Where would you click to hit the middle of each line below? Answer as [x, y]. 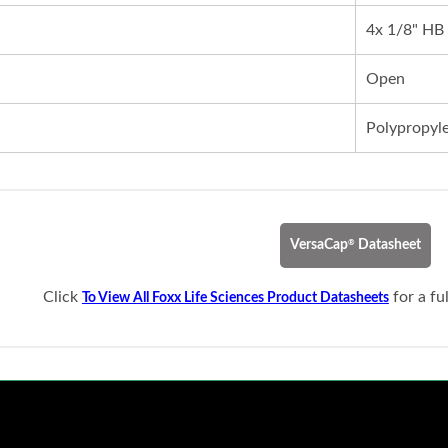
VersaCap [319, 245]
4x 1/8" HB [404, 30]
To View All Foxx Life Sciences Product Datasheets [235, 298]
